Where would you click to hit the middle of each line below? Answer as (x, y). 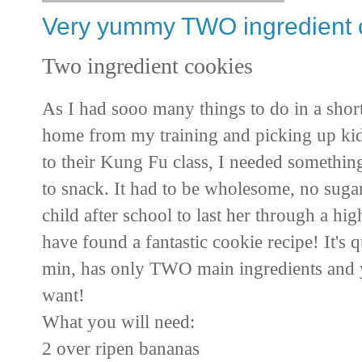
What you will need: (118, 322)
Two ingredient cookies (147, 65)
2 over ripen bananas (121, 349)
